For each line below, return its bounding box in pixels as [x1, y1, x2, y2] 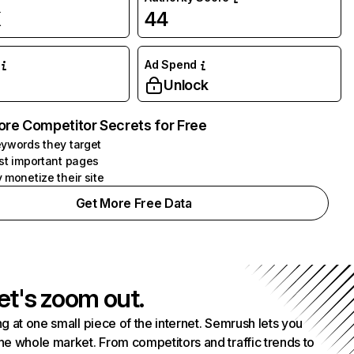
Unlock [164, 77, 209, 93]
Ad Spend [145, 58, 197, 71]
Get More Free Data [75, 195, 192, 211]
